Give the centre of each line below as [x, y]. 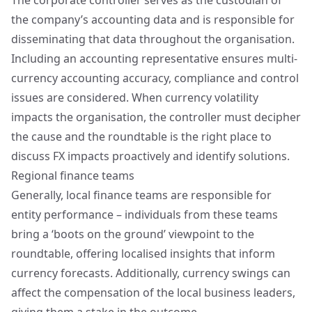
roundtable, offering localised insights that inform [143, 253]
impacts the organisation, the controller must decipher [156, 117]
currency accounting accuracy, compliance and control [155, 78]
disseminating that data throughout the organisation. [153, 39]
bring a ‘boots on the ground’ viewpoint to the [133, 234]
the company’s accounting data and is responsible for [153, 19]
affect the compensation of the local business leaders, [153, 292]
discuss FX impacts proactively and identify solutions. [150, 156]
